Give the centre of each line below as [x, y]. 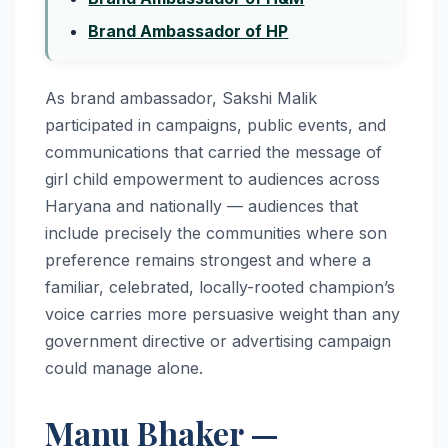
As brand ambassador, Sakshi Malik [181, 97]
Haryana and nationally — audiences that [201, 205]
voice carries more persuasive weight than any [222, 313]
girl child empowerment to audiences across [212, 178]
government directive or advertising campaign [218, 340]
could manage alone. [124, 367]
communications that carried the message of [213, 151]
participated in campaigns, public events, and [215, 124]
